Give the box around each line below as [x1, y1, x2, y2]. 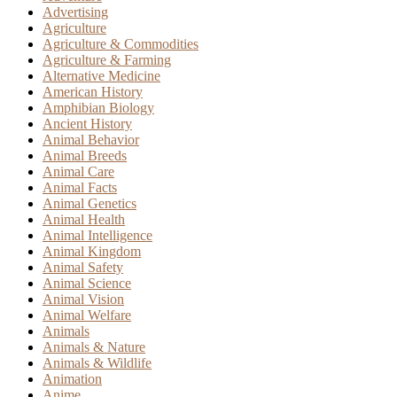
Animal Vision [43, 291, 124, 307]
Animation [43, 370, 102, 386]
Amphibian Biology [43, 99, 154, 115]
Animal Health [43, 211, 125, 227]
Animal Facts [43, 179, 117, 195]
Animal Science [43, 275, 131, 291]
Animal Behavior [43, 131, 139, 147]
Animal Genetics [43, 195, 136, 211]
